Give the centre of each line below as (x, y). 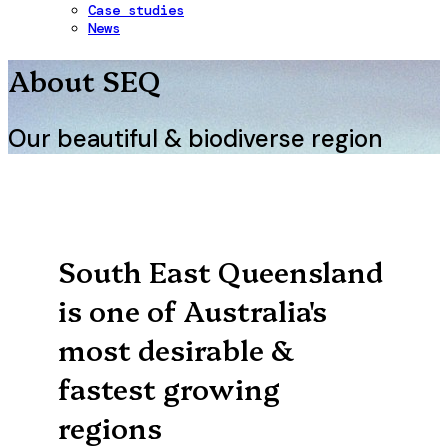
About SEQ (84, 80)
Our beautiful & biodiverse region (195, 139)
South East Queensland (220, 271)
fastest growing (169, 388)
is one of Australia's (192, 310)
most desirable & (176, 349)
